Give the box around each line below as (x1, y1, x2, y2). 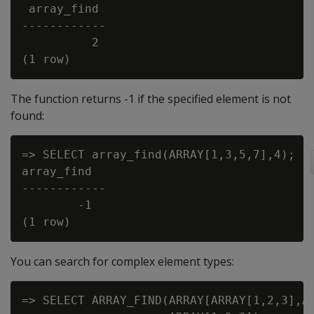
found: (11, 108, 44, 123)
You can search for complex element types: (11, 254, 234, 269)
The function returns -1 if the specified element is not (11, 91, 291, 107)
